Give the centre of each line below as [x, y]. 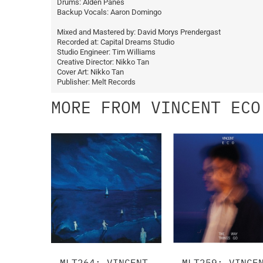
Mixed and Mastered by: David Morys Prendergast [139, 32]
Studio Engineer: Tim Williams [106, 52]
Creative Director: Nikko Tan [103, 62]
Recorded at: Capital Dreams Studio [116, 42]
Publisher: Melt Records [96, 82]
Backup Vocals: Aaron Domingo [109, 12]
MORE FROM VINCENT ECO [156, 107]
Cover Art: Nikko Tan [90, 72]
